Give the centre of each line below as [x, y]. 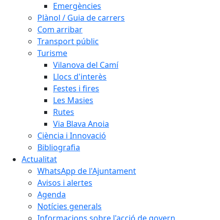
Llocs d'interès [80, 77]
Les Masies [73, 100]
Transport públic [68, 41]
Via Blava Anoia [81, 124]
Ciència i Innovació [72, 136]
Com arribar [60, 29]
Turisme [52, 53]
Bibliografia [59, 147]
